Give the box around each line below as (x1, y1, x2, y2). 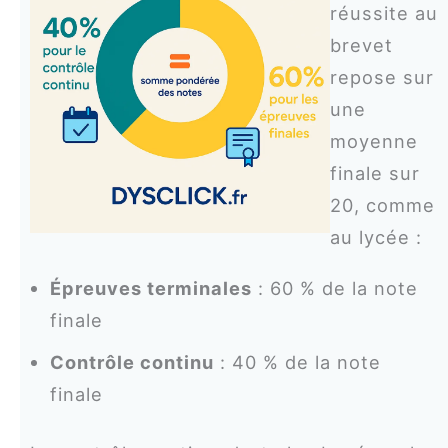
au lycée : (329, 226, 422, 249)
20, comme (329, 194, 435, 217)
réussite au (329, 2, 438, 25)
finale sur (329, 162, 420, 185)
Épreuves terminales (49, 276, 252, 299)
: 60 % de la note (251, 276, 418, 299)
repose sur (329, 66, 434, 89)
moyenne (329, 130, 418, 153)
